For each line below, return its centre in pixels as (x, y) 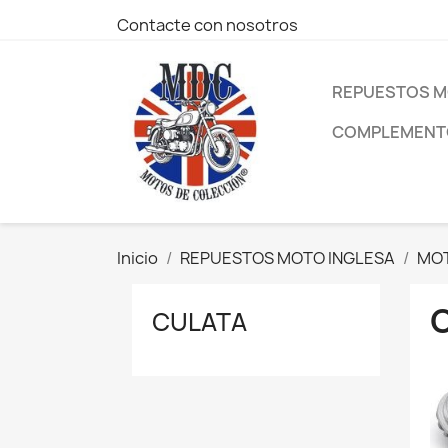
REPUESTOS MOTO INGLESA (287, 257)
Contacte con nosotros (207, 25)
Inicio (137, 257)
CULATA (199, 321)
